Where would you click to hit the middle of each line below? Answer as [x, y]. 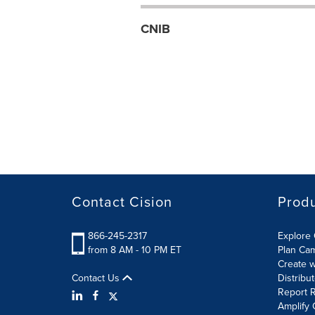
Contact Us [97, 278]
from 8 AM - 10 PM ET [135, 250]
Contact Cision [122, 202]
